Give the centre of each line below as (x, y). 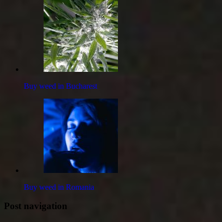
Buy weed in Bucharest (60, 86)
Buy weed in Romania (59, 187)
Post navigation (36, 206)
